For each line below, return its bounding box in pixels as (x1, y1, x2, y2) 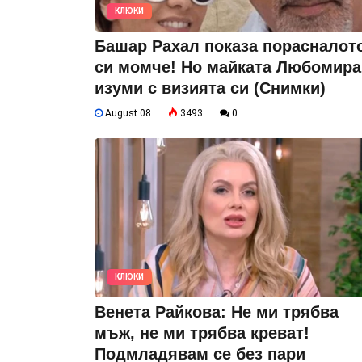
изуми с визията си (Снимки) (95, 78, 326, 97)
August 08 (103, 107, 151, 119)
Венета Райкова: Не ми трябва (95, 302, 339, 321)
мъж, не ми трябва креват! (95, 323, 309, 342)
